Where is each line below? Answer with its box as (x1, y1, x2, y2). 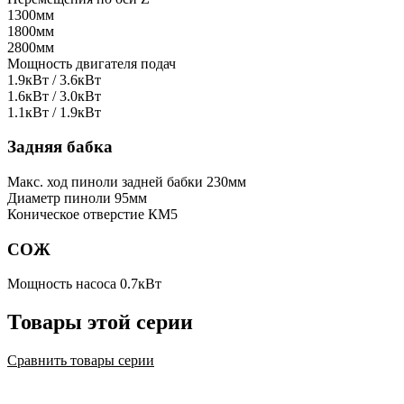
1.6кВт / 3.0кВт (7, 87, 101, 104)
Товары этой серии (7, 310, 193, 335)
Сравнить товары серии (7, 353, 154, 369)
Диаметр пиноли (7, 190, 111, 207)
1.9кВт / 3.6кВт (7, 71, 101, 87)
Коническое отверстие (7, 207, 144, 223)
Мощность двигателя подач (7, 55, 176, 71)
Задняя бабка (7, 137, 113, 157)
